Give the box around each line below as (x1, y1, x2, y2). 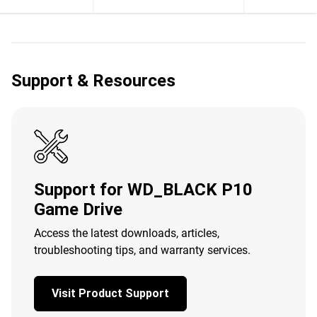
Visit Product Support (52, 287, 169, 300)
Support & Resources (11, 71, 175, 91)
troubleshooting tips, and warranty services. (34, 243, 250, 257)
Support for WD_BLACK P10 (34, 180, 253, 200)
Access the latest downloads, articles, (34, 226, 219, 240)
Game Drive (34, 200, 122, 219)
